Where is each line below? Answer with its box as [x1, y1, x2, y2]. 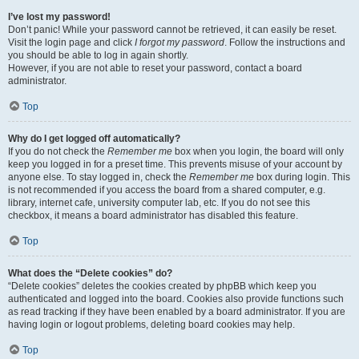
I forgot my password [135, 37, 224, 48]
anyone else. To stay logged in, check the [8, 171, 189, 183]
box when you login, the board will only [172, 146, 344, 157]
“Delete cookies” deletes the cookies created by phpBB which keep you [8, 280, 317, 292]
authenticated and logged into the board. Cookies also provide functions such [8, 293, 344, 305]
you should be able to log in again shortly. [8, 50, 188, 61]
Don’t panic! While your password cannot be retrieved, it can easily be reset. [8, 24, 337, 35]
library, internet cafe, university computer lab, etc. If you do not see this [8, 197, 310, 208]
